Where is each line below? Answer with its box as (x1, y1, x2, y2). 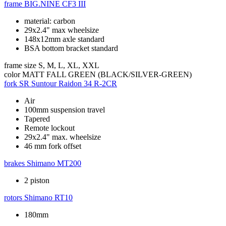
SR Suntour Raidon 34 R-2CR (19, 79, 117, 88)
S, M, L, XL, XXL (38, 61, 99, 70)
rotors (4, 193, 22, 202)
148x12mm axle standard (24, 34, 104, 43)
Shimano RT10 (24, 193, 73, 202)
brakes (4, 158, 25, 167)
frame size (4, 61, 36, 70)
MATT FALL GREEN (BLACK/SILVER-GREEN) (22, 70, 192, 79)
